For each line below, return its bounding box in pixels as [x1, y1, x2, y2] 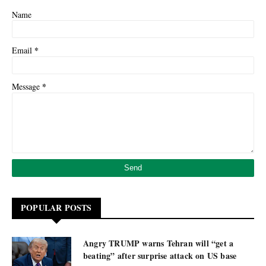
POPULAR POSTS [21, 201, 92, 214]
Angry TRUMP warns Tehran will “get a [83, 237, 234, 249]
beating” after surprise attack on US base [83, 249, 237, 262]
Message [12, 81, 42, 92]
